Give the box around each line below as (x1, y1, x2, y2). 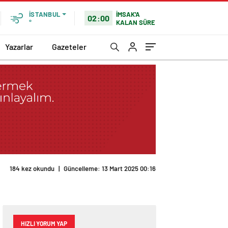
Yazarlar (5, 41, 33, 51)
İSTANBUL (29, 10, 60, 18)
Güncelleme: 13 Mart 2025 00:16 (64, 164, 156, 173)
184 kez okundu (10, 164, 54, 173)
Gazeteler (52, 41, 87, 51)
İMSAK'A (116, 10, 140, 18)
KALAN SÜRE (116, 18, 156, 26)
